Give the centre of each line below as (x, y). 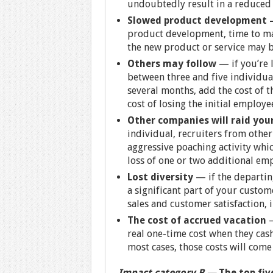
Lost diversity (161, 177)
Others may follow (173, 63)
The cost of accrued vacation (198, 220)
